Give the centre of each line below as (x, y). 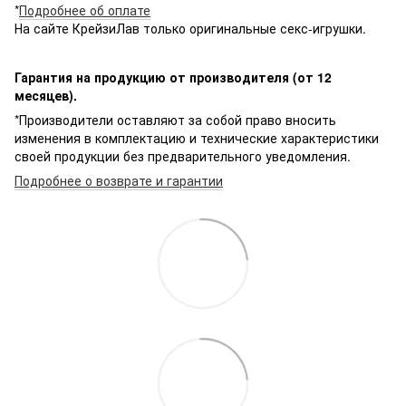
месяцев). (46, 95)
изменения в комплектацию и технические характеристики (197, 137)
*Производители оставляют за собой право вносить (175, 119)
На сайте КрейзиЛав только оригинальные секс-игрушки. (190, 28)
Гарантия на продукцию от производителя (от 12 (173, 77)
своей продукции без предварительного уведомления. (183, 155)
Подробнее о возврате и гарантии (119, 180)
